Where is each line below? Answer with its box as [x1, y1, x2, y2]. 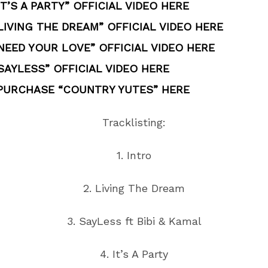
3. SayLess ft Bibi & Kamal [66, 215, 202, 227]
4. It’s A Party [100, 248, 168, 260]
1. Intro [117, 149, 151, 162]
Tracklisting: [102, 116, 166, 129]
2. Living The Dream [83, 182, 185, 194]
